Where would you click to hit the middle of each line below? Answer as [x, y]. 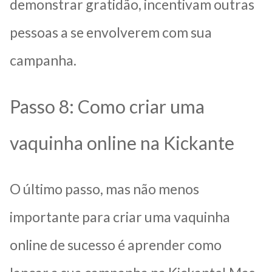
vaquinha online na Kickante [122, 142]
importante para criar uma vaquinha [120, 216]
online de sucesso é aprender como [116, 244]
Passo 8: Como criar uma [107, 106]
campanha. [43, 60]
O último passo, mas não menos [104, 189]
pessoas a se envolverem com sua [111, 32]
